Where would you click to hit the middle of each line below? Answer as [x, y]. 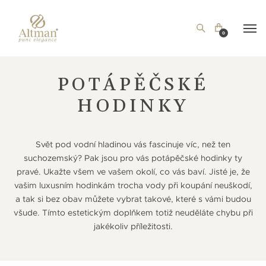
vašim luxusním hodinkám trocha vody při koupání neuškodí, [133, 186]
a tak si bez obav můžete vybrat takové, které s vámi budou [133, 199]
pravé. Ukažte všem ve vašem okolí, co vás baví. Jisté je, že [133, 172]
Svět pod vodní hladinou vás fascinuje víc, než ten [133, 145]
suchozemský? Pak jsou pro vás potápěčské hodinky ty [133, 158]
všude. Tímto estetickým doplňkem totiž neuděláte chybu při [133, 213]
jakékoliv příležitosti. [133, 227]
